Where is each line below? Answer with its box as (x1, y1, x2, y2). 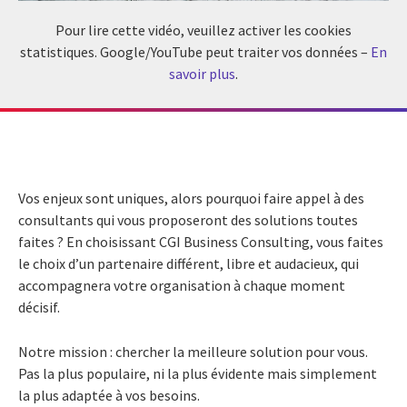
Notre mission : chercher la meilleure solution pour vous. (18, 342, 368, 361)
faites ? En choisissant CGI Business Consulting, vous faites (18, 232, 383, 251)
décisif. (18, 297, 60, 316)
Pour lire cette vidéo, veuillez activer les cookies (55, 20, 352, 39)
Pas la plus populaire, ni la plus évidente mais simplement (18, 363, 377, 382)
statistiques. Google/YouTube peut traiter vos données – (20, 42, 371, 61)
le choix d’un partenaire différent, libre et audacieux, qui (18, 253, 359, 273)
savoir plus (169, 64, 235, 83)
